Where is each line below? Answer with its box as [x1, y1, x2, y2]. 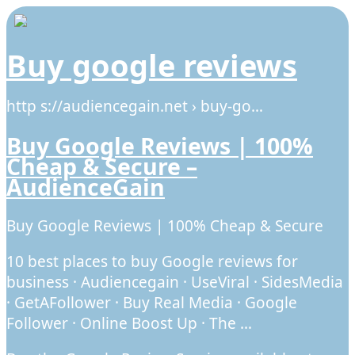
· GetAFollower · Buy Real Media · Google [6, 292, 297, 314]
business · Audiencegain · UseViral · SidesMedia [6, 272, 343, 293]
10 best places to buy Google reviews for [6, 251, 298, 273]
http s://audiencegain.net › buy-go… [6, 95, 263, 116]
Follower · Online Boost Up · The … [6, 313, 252, 334]
